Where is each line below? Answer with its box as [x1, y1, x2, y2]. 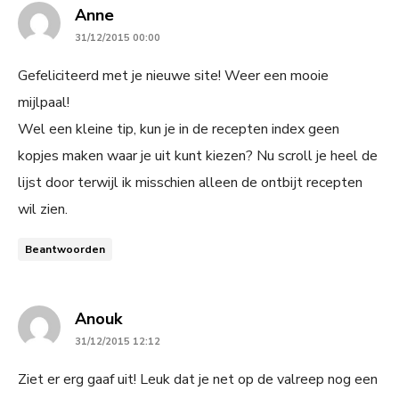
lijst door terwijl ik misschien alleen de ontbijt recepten [18, 172, 362, 192]
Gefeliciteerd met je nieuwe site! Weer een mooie [18, 65, 329, 85]
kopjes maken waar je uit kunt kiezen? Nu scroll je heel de [18, 145, 378, 166]
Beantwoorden [25, 241, 105, 256]
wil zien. [18, 199, 68, 219]
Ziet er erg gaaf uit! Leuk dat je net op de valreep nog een [18, 369, 378, 389]
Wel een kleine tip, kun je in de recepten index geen [18, 118, 339, 139]
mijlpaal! [18, 92, 69, 112]
